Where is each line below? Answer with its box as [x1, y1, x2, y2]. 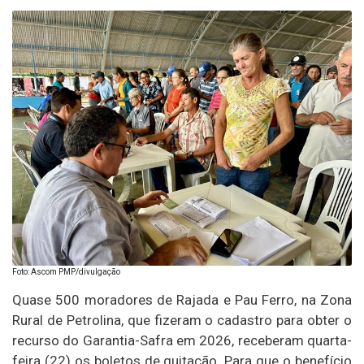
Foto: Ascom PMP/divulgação [12, 266, 120, 276]
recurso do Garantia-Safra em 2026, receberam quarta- [12, 331, 352, 349]
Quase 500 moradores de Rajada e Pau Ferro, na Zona [12, 291, 352, 308]
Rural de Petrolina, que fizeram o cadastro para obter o [12, 311, 352, 328]
